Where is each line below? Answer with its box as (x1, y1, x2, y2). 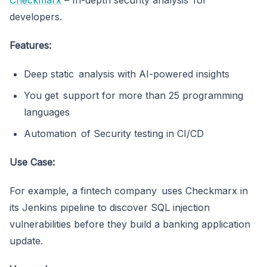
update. (10, 234, 43, 247)
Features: (10, 39, 51, 51)
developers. (10, 10, 62, 23)
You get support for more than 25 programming (24, 89, 243, 101)
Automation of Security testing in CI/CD (24, 127, 204, 139)
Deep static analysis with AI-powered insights (24, 67, 229, 80)
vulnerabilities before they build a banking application (10, 218, 250, 230)
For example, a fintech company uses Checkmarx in (10, 184, 248, 197)
